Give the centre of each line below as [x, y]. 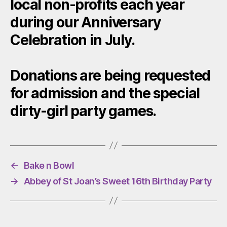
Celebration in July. [72, 40]
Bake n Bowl [49, 165]
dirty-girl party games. [83, 111]
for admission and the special [105, 93]
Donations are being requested [110, 75]
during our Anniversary [85, 22]
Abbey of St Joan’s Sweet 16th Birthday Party [118, 181]
